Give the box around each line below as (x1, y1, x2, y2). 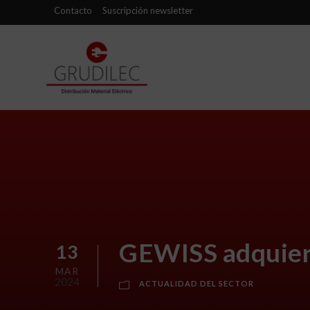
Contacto (54, 4, 92, 16)
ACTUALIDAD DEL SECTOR (139, 279, 254, 288)
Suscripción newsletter (102, 4, 193, 16)
